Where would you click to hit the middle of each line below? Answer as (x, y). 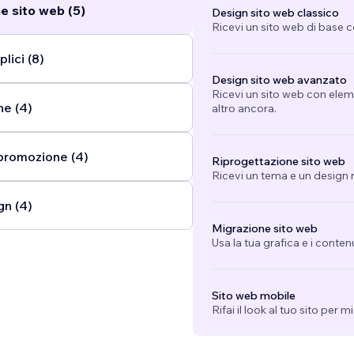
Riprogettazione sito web (278, 162)
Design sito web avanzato (279, 80)
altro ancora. (244, 109)
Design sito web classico (275, 13)
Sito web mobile (253, 296)
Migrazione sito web (264, 229)
